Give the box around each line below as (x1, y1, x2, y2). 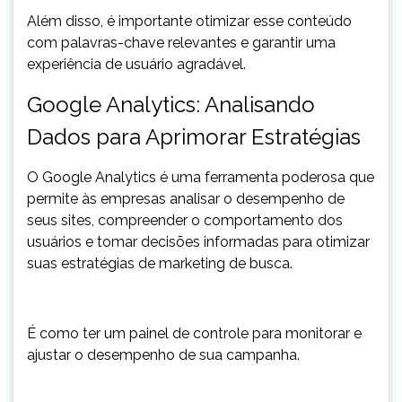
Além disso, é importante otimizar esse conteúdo (27, 13, 352, 30)
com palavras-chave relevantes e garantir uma (27, 34, 336, 51)
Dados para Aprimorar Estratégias (27, 124, 361, 150)
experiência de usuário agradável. (27, 56, 246, 73)
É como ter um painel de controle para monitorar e (27, 325, 362, 342)
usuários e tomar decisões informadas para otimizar (27, 233, 370, 250)
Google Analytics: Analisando (27, 92, 315, 118)
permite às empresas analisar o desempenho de (27, 190, 345, 207)
